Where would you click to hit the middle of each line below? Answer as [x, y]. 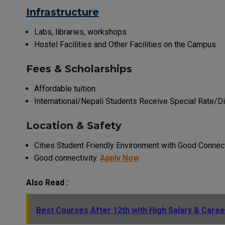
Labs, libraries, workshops [80, 32]
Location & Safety [74, 125]
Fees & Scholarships [79, 69]
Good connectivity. [67, 158]
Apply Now [120, 158]
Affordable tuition [65, 88]
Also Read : [47, 182]
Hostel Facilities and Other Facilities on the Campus [125, 44]
